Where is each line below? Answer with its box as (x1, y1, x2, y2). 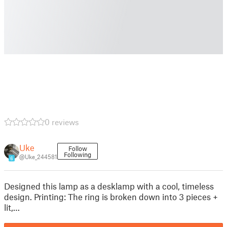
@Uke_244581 (19, 153, 57, 160)
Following (64, 150, 91, 159)
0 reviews (45, 117, 79, 127)
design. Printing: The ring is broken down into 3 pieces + (4, 192, 218, 202)
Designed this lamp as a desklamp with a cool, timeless (4, 181, 214, 191)
